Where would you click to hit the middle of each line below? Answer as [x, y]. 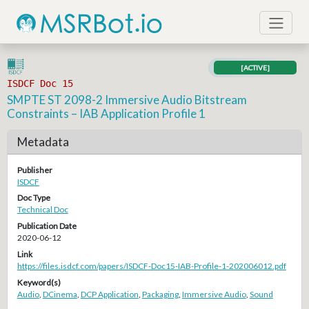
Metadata [43, 142]
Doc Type [33, 198]
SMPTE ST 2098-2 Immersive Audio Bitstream [127, 99]
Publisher [34, 170]
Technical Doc [42, 210]
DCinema [60, 294]
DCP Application [109, 294]
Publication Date [47, 226]
